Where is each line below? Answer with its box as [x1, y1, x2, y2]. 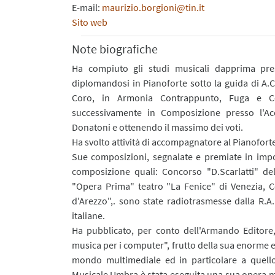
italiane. [72, 209, 105, 222]
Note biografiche [72, 41, 158, 56]
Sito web [72, 15, 107, 28]
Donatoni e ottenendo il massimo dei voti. [72, 120, 243, 133]
